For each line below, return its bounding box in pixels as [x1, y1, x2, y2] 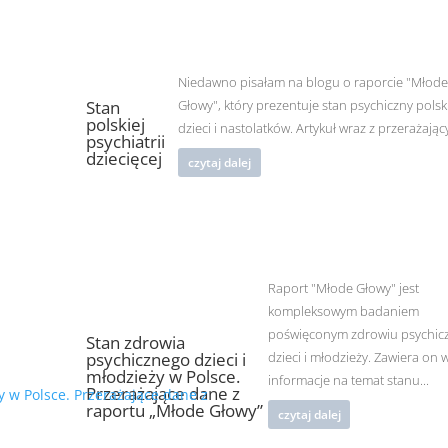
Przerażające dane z [85, 381, 240, 405]
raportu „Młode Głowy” [85, 398, 263, 422]
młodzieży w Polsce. [85, 364, 240, 388]
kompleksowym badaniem [268, 301, 420, 320]
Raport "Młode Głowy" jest [268, 278, 420, 297]
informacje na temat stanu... [268, 370, 430, 389]
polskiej [85, 112, 145, 136]
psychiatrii [85, 129, 165, 153]
